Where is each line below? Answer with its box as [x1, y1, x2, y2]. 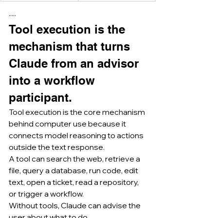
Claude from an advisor [9, 56, 142, 70]
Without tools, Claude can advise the [9, 200, 142, 210]
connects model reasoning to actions [9, 130, 145, 140]
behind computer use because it [9, 118, 127, 128]
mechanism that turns [9, 39, 133, 53]
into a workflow [9, 73, 98, 87]
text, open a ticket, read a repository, [9, 177, 140, 187]
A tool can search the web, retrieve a [9, 153, 142, 163]
